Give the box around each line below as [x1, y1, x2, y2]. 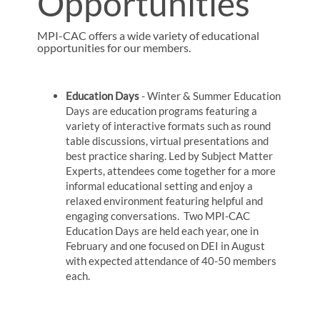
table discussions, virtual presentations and [66, 134, 269, 147]
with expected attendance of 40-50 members [66, 254, 277, 267]
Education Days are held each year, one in [66, 224, 259, 237]
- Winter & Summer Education [139, 89, 281, 102]
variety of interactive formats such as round [66, 119, 271, 132]
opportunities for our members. [37, 40, 194, 54]
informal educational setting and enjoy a [66, 179, 254, 192]
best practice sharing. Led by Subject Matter [66, 149, 274, 162]
